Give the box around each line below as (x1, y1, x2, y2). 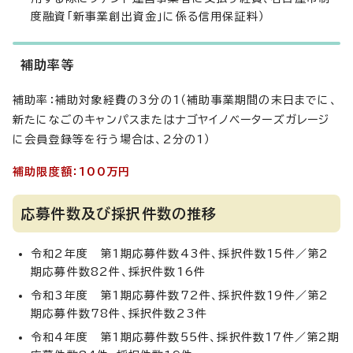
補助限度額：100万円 (13, 166, 131, 177)
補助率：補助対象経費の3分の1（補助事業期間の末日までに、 (13, 95, 337, 106)
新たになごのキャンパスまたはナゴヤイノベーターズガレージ (13, 114, 330, 125)
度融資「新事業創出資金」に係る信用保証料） (31, 11, 266, 22)
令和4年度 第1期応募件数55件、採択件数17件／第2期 (31, 332, 340, 343)
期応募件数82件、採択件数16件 (31, 266, 206, 277)
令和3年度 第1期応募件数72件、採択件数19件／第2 (31, 290, 329, 301)
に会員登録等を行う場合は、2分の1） (13, 134, 211, 145)
